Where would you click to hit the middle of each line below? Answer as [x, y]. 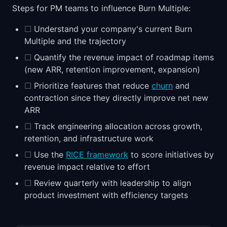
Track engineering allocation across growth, [117, 126]
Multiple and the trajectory [75, 41]
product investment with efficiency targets [106, 195]
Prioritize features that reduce [91, 86]
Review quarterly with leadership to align [111, 183]
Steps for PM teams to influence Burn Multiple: [101, 8]
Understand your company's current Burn [112, 29]
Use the [49, 155]
